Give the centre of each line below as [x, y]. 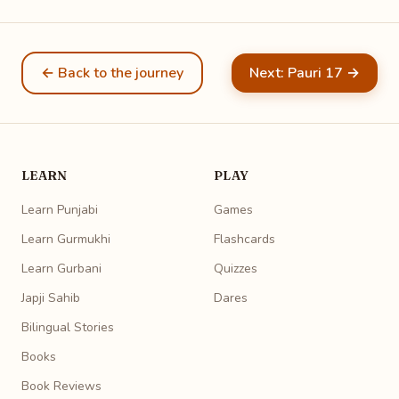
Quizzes [236, 268]
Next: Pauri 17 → [305, 73]
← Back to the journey [112, 73]
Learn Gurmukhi [66, 239]
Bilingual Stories [68, 327]
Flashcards [244, 239]
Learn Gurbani [61, 268]
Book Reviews [61, 386]
